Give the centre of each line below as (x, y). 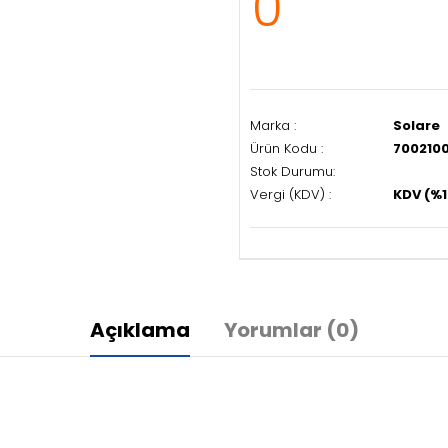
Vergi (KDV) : (290, 194)
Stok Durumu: (292, 171)
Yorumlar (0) (291, 330)
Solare (416, 125)
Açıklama (139, 330)
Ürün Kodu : (286, 148)
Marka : (273, 125)
